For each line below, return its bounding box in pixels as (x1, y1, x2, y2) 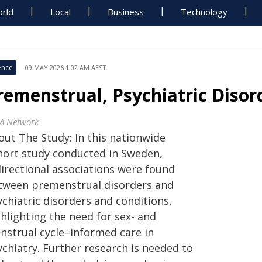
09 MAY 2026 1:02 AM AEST (25, 63, 106, 72)
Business (108, 6, 144, 18)
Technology (181, 6, 228, 18)
